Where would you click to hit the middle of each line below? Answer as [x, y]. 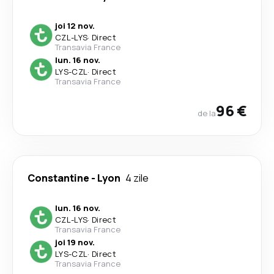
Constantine [58, 178]
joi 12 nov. [75, 26]
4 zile [137, 178]
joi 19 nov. [75, 242]
